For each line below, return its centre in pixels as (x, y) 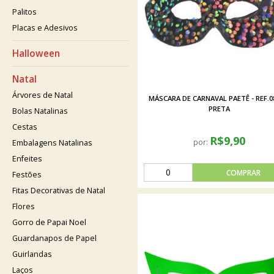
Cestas (25, 127)
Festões (27, 175)
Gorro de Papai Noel (49, 222)
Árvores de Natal (43, 95)
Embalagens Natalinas (52, 143)
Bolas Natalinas (40, 111)
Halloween (36, 54)
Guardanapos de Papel (54, 238)
